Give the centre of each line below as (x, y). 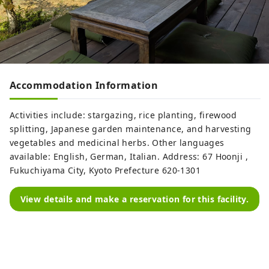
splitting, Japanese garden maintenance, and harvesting (131, 129)
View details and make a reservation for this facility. (134, 199)
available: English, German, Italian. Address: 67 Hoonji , (129, 157)
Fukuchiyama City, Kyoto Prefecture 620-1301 (105, 171)
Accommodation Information (84, 86)
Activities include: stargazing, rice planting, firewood (123, 115)
